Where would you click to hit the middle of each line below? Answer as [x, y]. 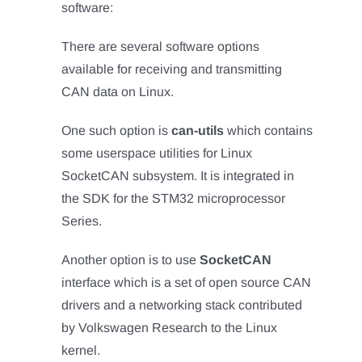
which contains [269, 130]
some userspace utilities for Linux [157, 153]
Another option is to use [131, 259]
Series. [82, 221]
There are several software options [161, 46]
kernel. [81, 350]
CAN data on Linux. [118, 91]
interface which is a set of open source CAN [187, 282]
